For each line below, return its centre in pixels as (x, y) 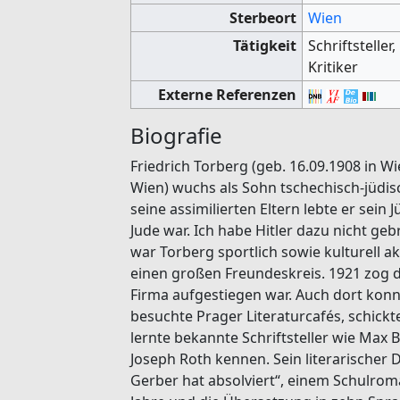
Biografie (176, 135)
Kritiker (333, 67)
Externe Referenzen (227, 94)
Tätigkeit (264, 45)
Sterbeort (262, 17)
